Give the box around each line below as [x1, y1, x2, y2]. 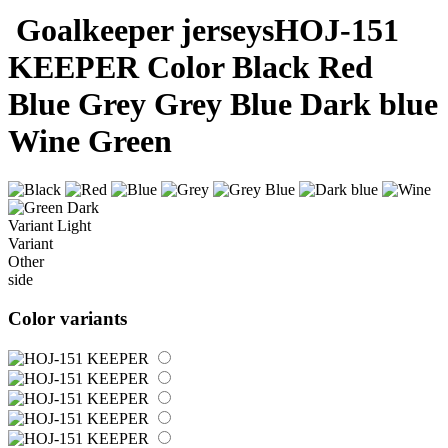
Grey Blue [154, 85, 292, 122]
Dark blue [300, 85, 438, 122]
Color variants [8, 307, 127, 329]
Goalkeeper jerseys [16, 11, 274, 48]
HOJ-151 [274, 11, 399, 48]
